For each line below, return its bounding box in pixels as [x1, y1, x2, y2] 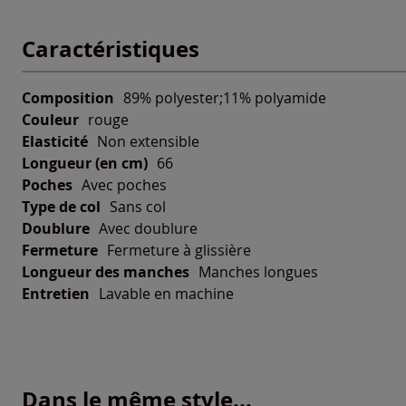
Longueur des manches [22, 261, 189, 282]
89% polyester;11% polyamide [123, 87, 326, 108]
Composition [22, 87, 114, 108]
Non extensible [97, 130, 199, 151]
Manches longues [198, 261, 318, 282]
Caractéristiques [22, 33, 199, 64]
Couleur [22, 109, 79, 130]
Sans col [110, 196, 166, 217]
